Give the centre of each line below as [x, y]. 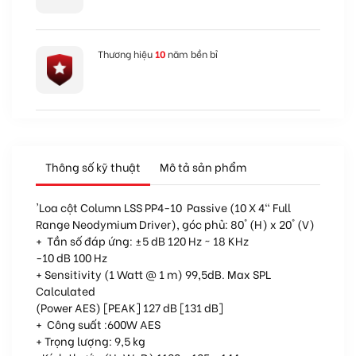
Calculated [66, 291]
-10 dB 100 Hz [72, 257]
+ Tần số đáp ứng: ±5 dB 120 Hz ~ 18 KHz [142, 241]
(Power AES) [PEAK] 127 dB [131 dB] [130, 308]
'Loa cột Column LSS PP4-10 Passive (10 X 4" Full [163, 207]
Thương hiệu [126, 54]
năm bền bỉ [192, 54]
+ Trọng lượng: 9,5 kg [91, 341]
